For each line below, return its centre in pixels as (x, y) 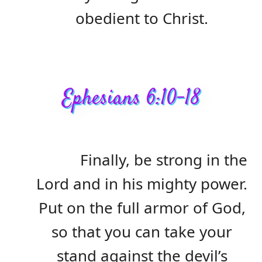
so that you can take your (142, 231)
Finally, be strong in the (164, 159)
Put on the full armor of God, (142, 207)
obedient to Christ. (142, 18)
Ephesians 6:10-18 (131, 99)
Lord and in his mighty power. (142, 183)
